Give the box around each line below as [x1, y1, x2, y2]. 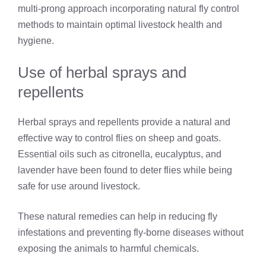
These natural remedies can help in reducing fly [18, 211, 217, 222]
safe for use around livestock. [18, 181, 140, 192]
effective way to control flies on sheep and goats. [18, 133, 221, 144]
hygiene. [18, 36, 54, 46]
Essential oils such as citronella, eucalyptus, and [18, 149, 221, 160]
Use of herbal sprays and [18, 64, 186, 82]
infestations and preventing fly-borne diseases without [18, 227, 243, 238]
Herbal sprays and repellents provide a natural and [18, 117, 230, 128]
